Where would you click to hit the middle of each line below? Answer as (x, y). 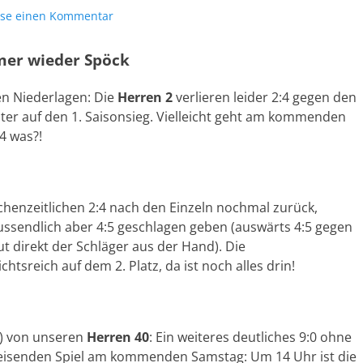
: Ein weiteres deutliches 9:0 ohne (250, 337)
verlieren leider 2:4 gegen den (265, 97)
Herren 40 (118, 337)
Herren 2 (145, 97)
